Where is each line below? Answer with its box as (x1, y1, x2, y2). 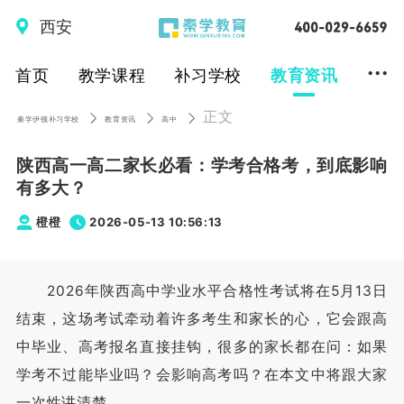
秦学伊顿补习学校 (17, 115, 79, 124)
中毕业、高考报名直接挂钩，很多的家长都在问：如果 (15, 338, 389, 356)
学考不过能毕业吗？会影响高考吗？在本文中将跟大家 (15, 366, 389, 384)
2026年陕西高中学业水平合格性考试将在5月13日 (15, 282, 389, 300)
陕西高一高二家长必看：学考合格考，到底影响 (15, 153, 388, 176)
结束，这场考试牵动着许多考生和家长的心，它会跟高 (15, 310, 389, 328)
